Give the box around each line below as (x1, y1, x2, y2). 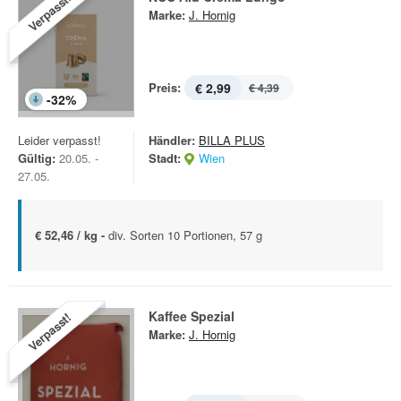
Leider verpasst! (18, 132, 101, 149)
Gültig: (18, 149, 55, 166)
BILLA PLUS (199, 132, 265, 149)
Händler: (149, 132, 195, 149)
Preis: (149, 79, 181, 96)
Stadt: (149, 149, 181, 166)
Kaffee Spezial (149, 307, 235, 325)
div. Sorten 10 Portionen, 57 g (108, 226, 262, 243)
